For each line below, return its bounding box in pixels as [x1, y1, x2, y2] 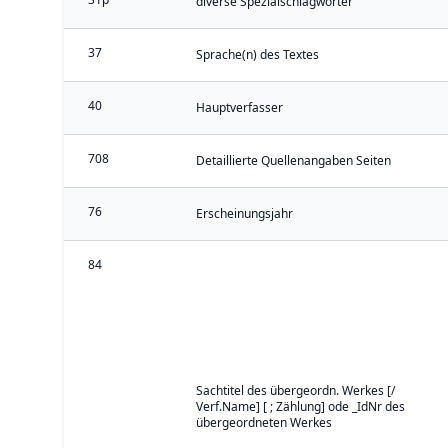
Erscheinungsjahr [196, 205, 293, 222]
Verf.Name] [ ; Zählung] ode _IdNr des [196, 398, 405, 415]
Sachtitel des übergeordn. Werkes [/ [196, 382, 395, 399]
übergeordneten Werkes [196, 414, 332, 431]
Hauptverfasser [196, 99, 283, 116]
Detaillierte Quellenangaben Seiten [196, 152, 391, 169]
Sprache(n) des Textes [196, 46, 319, 63]
